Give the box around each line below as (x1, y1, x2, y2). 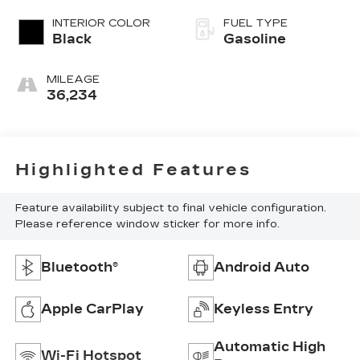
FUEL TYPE (223, 17, 288, 31)
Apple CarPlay (40, 301, 144, 317)
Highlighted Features (14, 159, 252, 179)
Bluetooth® (40, 260, 118, 276)
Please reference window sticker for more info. (14, 218, 280, 231)
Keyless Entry (214, 301, 313, 317)
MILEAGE (46, 73, 100, 87)
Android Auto (214, 260, 309, 276)
